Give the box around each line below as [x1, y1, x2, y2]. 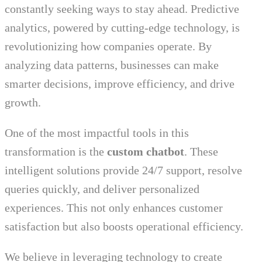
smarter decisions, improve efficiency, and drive [5, 77, 235, 90]
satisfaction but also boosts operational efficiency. [5, 219, 243, 233]
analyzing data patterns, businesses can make [5, 58, 219, 71]
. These [184, 144, 218, 158]
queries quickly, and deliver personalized [5, 182, 199, 195]
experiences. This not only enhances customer [5, 201, 223, 214]
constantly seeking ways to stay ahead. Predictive [5, 2, 239, 15]
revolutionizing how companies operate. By [5, 39, 212, 53]
